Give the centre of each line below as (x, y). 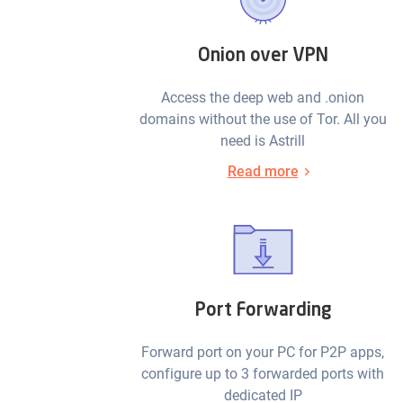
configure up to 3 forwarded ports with (263, 374)
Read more (263, 172)
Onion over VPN (263, 57)
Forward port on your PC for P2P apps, (263, 353)
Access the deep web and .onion (263, 98)
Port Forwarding (263, 312)
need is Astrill (263, 141)
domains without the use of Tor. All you (263, 120)
